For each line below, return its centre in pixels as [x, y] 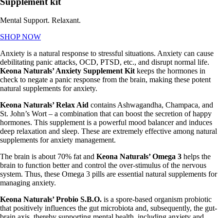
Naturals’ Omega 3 [150, 157]
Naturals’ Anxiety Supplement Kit [79, 71]
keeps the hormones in [171, 71]
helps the [196, 157]
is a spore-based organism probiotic [158, 200]
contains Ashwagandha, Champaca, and [152, 105]
